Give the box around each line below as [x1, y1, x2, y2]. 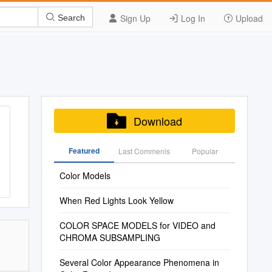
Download [133, 113, 182, 129]
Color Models [59, 169, 110, 182]
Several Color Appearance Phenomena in [59, 256, 219, 268]
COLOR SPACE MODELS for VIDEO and [59, 219, 216, 231]
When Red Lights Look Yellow [59, 194, 174, 206]
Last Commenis [118, 146, 171, 156]
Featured [68, 145, 100, 156]
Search [55, 12, 85, 22]
